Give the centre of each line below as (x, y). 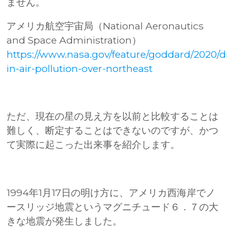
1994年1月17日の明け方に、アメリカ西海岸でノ (111, 193)
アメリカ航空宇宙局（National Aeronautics (105, 26)
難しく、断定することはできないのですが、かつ (113, 131)
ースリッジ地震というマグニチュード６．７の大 (113, 207)
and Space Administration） (74, 41)
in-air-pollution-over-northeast (80, 69)
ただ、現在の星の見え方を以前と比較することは (113, 117)
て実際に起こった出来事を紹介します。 (93, 145)
